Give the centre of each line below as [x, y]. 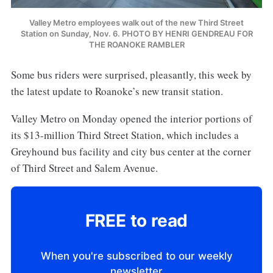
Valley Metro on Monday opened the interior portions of [131, 118]
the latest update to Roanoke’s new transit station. [117, 91]
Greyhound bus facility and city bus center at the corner [131, 151]
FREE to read [136, 221]
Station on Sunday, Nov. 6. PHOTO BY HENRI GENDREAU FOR [136, 33]
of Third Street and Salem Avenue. [84, 168]
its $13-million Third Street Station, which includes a [125, 135]
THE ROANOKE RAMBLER [136, 44]
